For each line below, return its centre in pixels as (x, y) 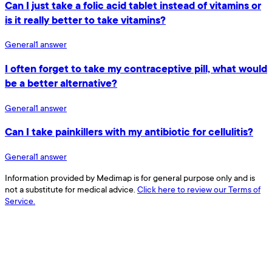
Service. (20, 201)
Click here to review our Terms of (199, 189)
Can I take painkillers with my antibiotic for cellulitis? (129, 132)
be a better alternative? (61, 83)
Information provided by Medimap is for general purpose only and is (130, 178)
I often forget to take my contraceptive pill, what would (136, 69)
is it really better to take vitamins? (85, 20)
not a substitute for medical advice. (70, 189)
